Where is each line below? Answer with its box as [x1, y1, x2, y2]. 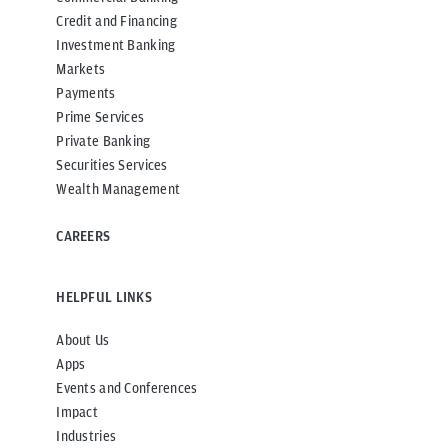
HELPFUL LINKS [56, 288, 152, 305]
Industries [56, 427, 117, 444]
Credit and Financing [56, 12, 177, 29]
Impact [56, 403, 98, 420]
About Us [56, 331, 110, 348]
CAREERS [56, 227, 111, 244]
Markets [56, 60, 106, 77]
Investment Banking [56, 36, 176, 53]
